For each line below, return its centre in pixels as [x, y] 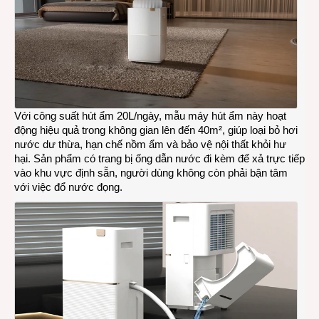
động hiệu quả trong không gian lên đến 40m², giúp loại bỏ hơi [156, 130]
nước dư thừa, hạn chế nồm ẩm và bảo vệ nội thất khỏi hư [150, 144]
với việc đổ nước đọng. [68, 187]
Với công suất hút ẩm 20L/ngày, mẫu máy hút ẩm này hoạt [150, 115]
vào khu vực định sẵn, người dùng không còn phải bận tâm [151, 172]
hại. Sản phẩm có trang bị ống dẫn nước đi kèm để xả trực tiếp [159, 158]
